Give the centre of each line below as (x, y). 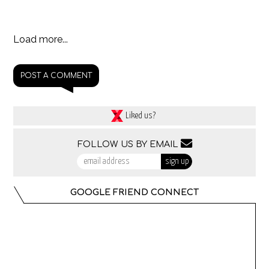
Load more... (41, 39)
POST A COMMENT (56, 75)
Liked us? (141, 116)
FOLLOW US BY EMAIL (129, 144)
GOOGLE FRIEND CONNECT (134, 192)
